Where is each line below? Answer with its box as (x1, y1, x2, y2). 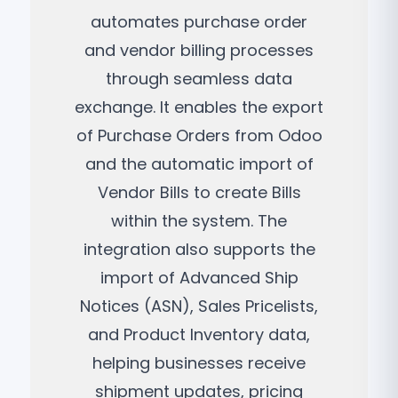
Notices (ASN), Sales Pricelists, (80, 295, 318, 317)
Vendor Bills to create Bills (97, 181, 301, 203)
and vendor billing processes (84, 39, 314, 61)
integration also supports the (83, 238, 315, 260)
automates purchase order (91, 11, 307, 33)
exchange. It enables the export (75, 96, 323, 118)
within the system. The (111, 210, 287, 232)
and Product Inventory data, (88, 323, 310, 346)
